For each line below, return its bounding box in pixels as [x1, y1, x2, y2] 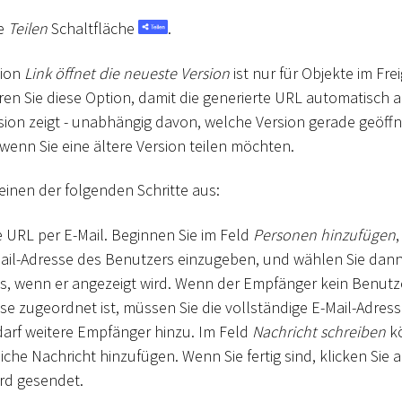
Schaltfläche [48, 18, 138, 39]
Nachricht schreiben [252, 320, 386, 342]
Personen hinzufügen [253, 223, 396, 245]
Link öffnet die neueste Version [24, 62, 230, 83]
